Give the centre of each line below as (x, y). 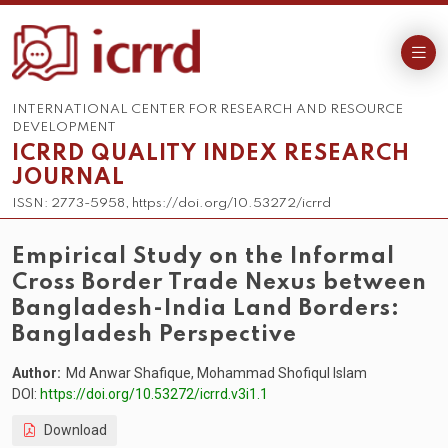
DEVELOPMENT (64, 128)
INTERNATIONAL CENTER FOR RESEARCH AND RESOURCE (207, 110)
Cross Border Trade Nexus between (219, 283)
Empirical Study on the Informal (203, 257)
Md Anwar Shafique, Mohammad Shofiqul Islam (216, 373)
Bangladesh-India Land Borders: (206, 309)
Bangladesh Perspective (154, 335)
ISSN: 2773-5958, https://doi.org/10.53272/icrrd (171, 204)
